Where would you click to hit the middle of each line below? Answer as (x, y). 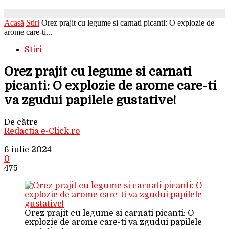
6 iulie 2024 (28, 150)
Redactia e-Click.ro (42, 131)
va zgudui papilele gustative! (90, 100)
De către (21, 122)
